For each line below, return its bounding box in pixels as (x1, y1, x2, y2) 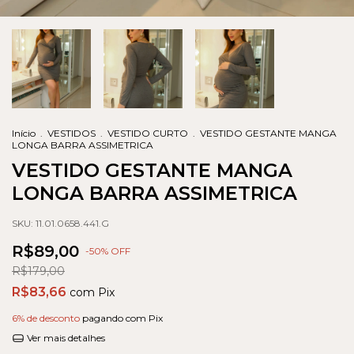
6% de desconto (12, 312, 80, 324)
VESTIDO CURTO (107, 127, 188, 139)
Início (12, 127, 36, 139)
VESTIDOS (47, 127, 96, 139)
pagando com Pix (80, 312, 163, 324)
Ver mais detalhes (24, 332, 105, 344)
